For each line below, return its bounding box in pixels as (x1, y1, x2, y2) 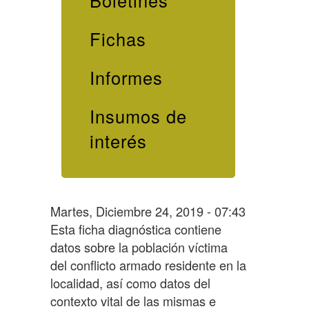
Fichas (89, 26, 146, 52)
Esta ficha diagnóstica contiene (50, 219, 221, 238)
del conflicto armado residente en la (50, 255, 246, 274)
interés (89, 128, 147, 154)
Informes (89, 65, 163, 90)
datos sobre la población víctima (50, 237, 228, 256)
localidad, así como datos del (50, 273, 210, 292)
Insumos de (89, 103, 187, 129)
